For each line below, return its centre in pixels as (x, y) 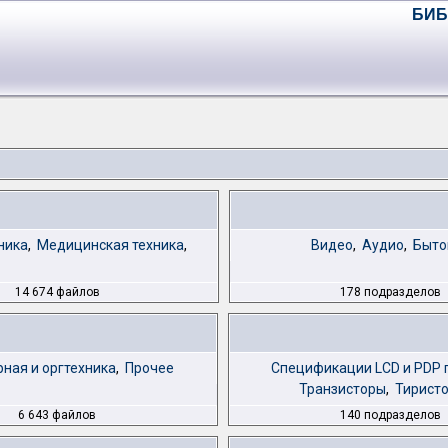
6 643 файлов (56, 415)
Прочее (149, 368)
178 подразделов (391, 292)
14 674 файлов (57, 292)
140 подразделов (390, 415)
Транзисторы (342, 389)
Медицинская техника (110, 245)
